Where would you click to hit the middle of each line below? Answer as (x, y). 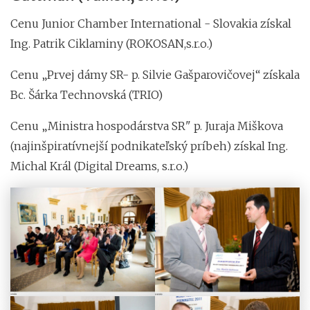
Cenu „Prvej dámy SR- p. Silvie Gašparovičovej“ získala (155, 74)
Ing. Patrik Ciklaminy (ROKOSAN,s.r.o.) (111, 43)
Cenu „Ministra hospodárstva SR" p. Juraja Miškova (147, 126)
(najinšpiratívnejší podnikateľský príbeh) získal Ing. (149, 146)
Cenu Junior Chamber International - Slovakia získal (151, 23)
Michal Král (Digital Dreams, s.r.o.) (99, 166)
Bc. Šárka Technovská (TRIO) (86, 94)
